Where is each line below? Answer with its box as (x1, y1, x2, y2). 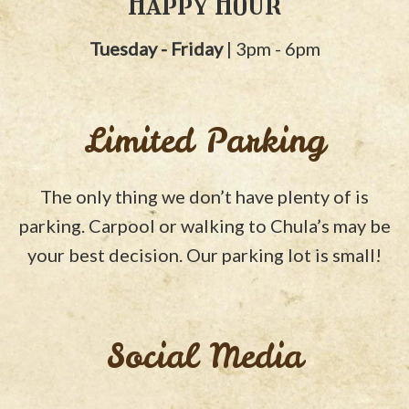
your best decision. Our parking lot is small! (27, 243, 382, 266)
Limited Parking (83, 118, 326, 163)
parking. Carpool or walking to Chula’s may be (18, 214, 391, 236)
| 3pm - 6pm (222, 37, 320, 59)
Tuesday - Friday (89, 37, 223, 59)
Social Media (106, 333, 303, 378)
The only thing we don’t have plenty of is (40, 184, 369, 207)
